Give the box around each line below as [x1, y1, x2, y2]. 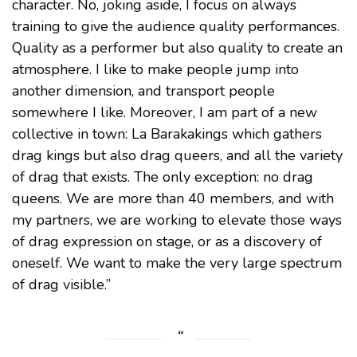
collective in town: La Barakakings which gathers [12, 124, 322, 144]
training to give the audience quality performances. [12, 17, 339, 37]
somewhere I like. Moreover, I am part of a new [12, 103, 317, 123]
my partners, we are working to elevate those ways [12, 210, 342, 230]
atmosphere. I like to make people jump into [12, 60, 299, 80]
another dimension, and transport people [12, 81, 275, 101]
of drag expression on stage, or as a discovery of [12, 232, 322, 252]
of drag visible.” [12, 275, 111, 295]
